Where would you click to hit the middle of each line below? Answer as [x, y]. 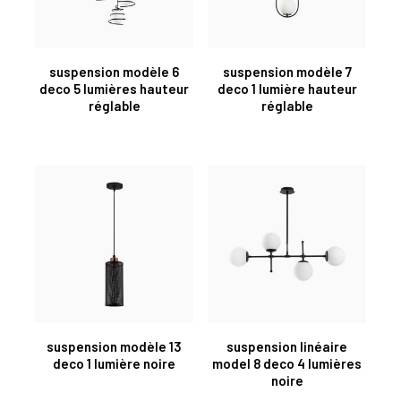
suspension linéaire [287, 346]
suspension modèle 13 [114, 346]
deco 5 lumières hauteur [114, 88]
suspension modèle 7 [287, 71]
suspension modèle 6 [114, 71]
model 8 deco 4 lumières [287, 363]
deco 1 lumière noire [114, 363]
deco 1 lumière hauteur [287, 88]
